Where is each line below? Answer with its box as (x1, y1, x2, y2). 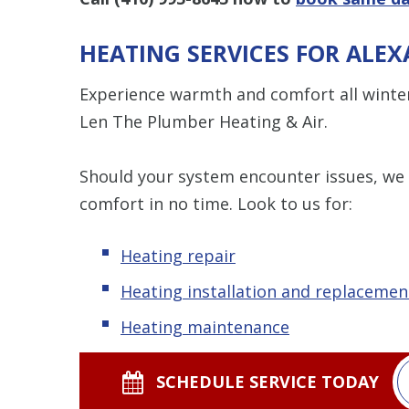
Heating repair (121, 244, 236, 267)
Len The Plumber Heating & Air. (79, 110, 328, 132)
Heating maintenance (121, 315, 289, 338)
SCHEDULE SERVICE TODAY (156, 370, 380, 393)
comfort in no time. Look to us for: (79, 192, 352, 215)
